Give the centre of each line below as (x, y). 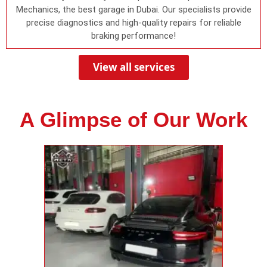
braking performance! (133, 35)
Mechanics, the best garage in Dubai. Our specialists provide (133, 9)
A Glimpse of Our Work (133, 119)
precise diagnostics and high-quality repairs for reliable (133, 22)
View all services (133, 67)
